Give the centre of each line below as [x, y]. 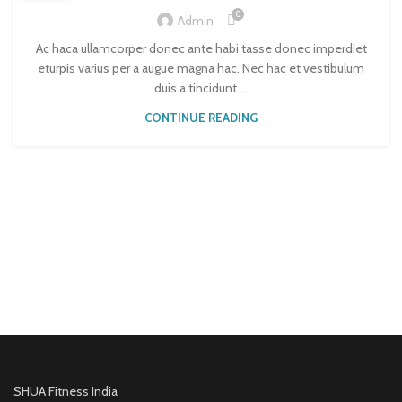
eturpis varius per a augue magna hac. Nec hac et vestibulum [201, 69]
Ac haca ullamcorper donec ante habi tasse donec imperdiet [201, 49]
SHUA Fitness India [66, 391]
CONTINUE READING [201, 118]
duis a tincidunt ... [201, 88]
